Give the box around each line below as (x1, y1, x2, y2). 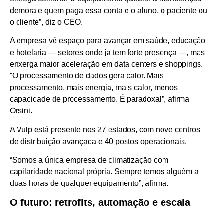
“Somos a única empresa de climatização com (10, 156, 168, 164)
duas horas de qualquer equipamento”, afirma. (10, 179, 168, 188)
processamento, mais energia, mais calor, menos (10, 83, 178, 92)
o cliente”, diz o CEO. (10, 18, 83, 26)
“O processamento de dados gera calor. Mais (10, 72, 163, 80)
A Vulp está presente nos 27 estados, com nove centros (10, 125, 200, 134)
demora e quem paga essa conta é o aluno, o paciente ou (10, 6, 207, 15)
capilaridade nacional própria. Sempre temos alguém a (10, 167, 199, 176)
